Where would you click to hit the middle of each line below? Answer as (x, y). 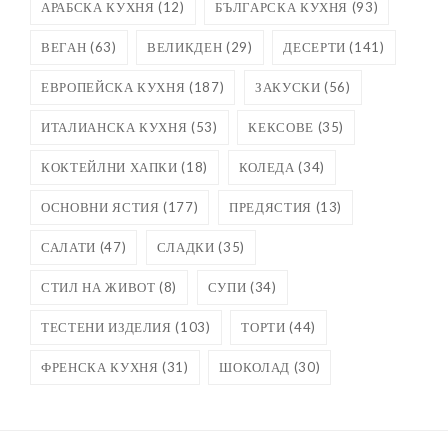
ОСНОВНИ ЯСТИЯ (100, 207)
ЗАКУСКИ (287, 87)
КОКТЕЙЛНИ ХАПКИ (109, 167)
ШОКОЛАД (254, 367)
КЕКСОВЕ (281, 127)
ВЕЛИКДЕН (185, 47)
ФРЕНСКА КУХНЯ (100, 367)
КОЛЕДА (266, 167)
